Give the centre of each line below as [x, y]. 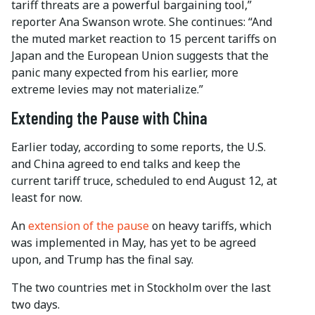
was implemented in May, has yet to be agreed [134, 243]
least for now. [47, 198]
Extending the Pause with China [109, 118]
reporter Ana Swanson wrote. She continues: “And [142, 22]
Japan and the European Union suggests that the [140, 56]
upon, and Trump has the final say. [102, 260]
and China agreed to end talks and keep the [126, 164]
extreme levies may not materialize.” [107, 90]
